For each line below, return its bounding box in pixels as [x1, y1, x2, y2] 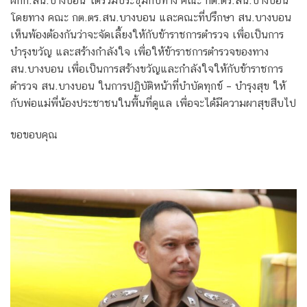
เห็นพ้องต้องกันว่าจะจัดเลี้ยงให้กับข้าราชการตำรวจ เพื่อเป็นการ [10, 28, 284, 42]
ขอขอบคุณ [10, 128, 58, 141]
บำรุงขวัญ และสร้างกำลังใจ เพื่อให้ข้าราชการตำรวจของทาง [10, 45, 269, 59]
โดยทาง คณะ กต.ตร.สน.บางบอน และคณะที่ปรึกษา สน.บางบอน [10, 11, 291, 25]
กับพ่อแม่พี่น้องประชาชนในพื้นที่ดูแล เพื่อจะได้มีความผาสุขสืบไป [10, 97, 296, 110]
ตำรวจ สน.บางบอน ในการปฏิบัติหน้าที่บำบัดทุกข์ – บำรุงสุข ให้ [10, 79, 286, 93]
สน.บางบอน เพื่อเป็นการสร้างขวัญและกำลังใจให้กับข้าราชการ [10, 62, 283, 76]
